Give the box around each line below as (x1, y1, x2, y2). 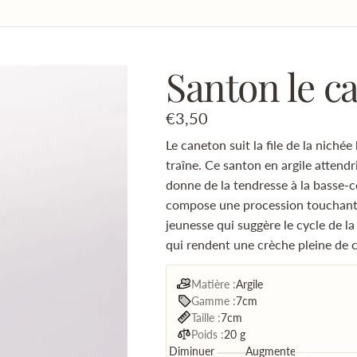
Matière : (190, 277, 236, 291)
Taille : (190, 310, 221, 324)
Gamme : (190, 293, 236, 308)
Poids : (190, 327, 224, 341)
